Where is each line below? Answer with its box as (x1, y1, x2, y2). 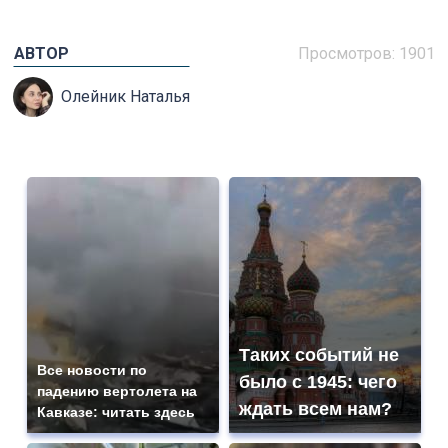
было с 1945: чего (239, 371, 397, 392)
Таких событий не (239, 344, 399, 365)
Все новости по (37, 361, 147, 378)
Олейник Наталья (60, 86, 190, 106)
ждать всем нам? (239, 398, 392, 419)
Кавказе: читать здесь (37, 403, 195, 420)
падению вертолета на (37, 382, 197, 399)
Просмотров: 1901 (298, 43, 435, 63)
